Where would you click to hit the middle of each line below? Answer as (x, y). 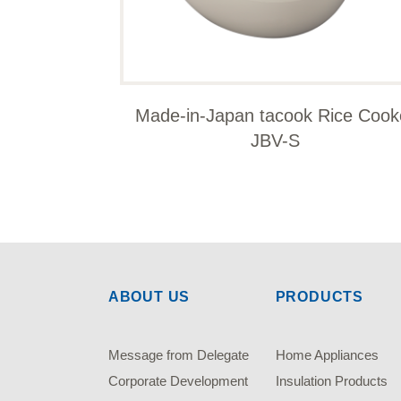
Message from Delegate (178, 354)
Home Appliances (327, 354)
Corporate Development (178, 380)
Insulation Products (331, 380)
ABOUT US (149, 296)
